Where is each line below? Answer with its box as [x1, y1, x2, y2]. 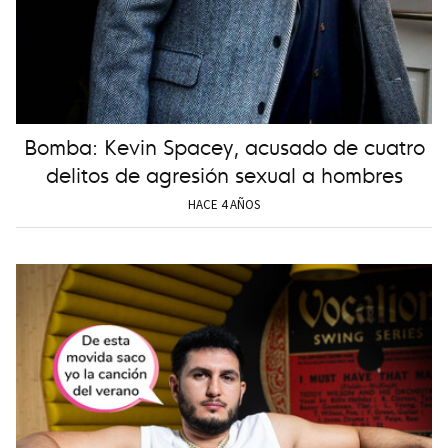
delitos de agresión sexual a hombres [45, 157, 403, 189]
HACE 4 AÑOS [188, 196, 260, 214]
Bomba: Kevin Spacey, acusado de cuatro [23, 129, 425, 161]
